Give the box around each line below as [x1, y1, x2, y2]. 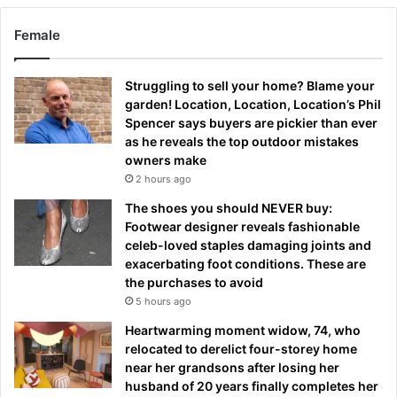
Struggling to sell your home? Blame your [125, 77, 375, 93]
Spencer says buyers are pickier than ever [125, 114, 378, 130]
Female [14, 26, 60, 43]
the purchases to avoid [125, 274, 263, 290]
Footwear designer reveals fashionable [125, 218, 360, 234]
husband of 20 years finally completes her [125, 378, 378, 393]
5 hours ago [136, 294, 191, 307]
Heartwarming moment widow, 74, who [125, 322, 361, 338]
